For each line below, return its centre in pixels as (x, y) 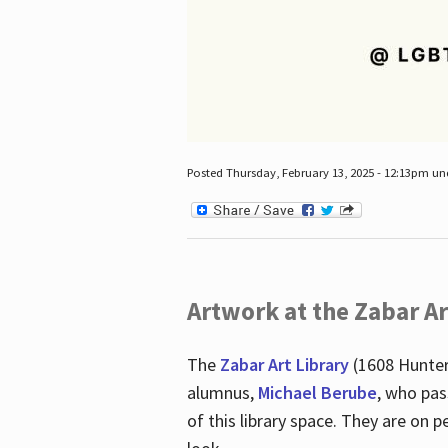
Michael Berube (317, 392)
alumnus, (222, 392)
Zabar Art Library (284, 364)
